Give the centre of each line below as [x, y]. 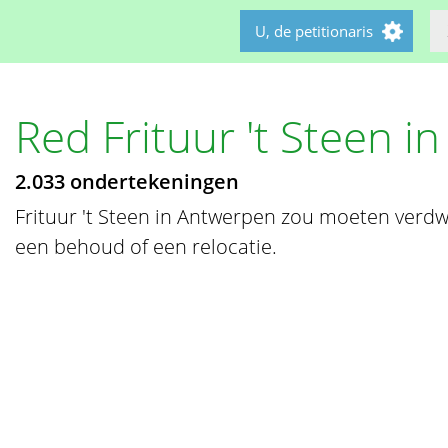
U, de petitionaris [314, 31]
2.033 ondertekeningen [127, 181]
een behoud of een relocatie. [146, 246]
